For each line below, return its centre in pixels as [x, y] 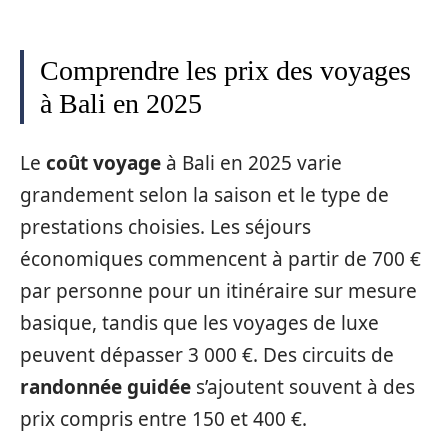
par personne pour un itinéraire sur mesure [218, 290]
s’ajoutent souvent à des [303, 386]
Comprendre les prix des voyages [225, 71]
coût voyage [103, 162]
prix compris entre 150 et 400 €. [163, 418]
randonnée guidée [105, 386]
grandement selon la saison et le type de [204, 194]
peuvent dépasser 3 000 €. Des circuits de [207, 354]
